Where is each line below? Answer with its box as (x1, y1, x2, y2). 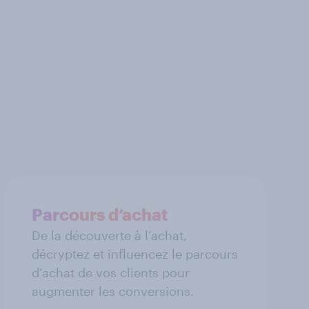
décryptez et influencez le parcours (32, 246, 238, 261)
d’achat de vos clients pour (32, 264, 190, 280)
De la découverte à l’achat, (32, 227, 187, 243)
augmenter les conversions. (32, 283, 194, 299)
